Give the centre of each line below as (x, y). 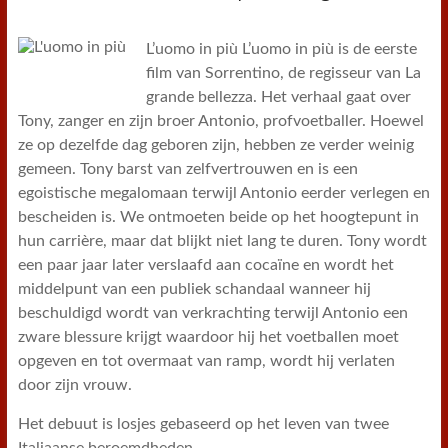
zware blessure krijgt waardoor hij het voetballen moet (208, 337)
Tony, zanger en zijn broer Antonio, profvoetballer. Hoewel (220, 121)
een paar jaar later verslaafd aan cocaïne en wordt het (205, 265)
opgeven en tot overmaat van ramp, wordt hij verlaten (206, 361)
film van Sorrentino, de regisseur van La (283, 73)
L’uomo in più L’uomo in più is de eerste (281, 49)
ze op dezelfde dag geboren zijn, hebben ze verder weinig (215, 145)
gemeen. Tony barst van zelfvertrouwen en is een (187, 169)
